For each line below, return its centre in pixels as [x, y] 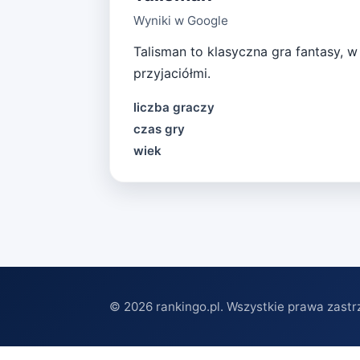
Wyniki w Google [180, 20]
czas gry [159, 129]
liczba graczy [174, 107]
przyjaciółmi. [172, 73]
